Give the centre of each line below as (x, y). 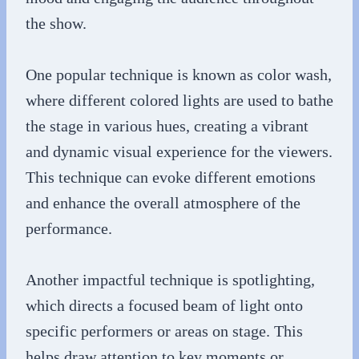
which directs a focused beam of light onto (164, 305)
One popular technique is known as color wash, (179, 74)
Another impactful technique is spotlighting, (170, 279)
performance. (69, 228)
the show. (56, 23)
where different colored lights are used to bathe (179, 100)
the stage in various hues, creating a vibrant (167, 125)
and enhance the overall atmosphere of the (163, 202)
